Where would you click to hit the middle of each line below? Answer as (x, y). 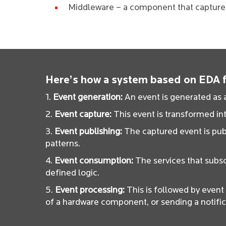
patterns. (63, 144)
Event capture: (83, 115)
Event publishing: (88, 132)
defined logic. (72, 173)
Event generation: (88, 98)
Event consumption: (94, 161)
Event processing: (90, 190)
